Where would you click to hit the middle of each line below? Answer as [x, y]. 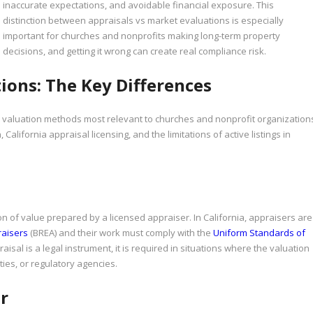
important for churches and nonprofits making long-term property [142, 36]
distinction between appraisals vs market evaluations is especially [144, 20]
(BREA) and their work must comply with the [121, 233]
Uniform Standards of [259, 233]
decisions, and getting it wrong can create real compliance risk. [135, 51]
